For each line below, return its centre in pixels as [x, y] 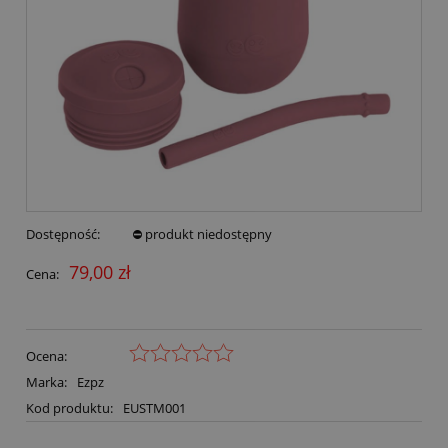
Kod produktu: [69, 407]
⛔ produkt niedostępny [201, 234]
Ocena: [46, 355]
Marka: [48, 381]
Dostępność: [63, 234]
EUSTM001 [154, 407]
